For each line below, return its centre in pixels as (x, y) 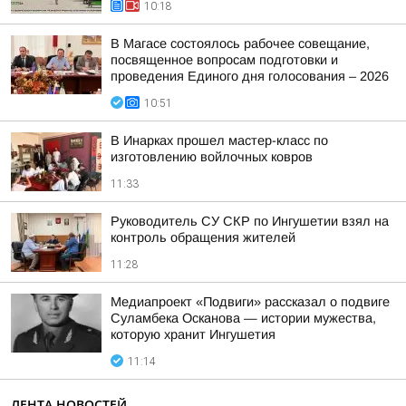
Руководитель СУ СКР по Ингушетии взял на (250, 221)
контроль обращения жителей (203, 237)
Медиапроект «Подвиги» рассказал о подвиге (250, 302)
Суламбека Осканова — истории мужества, (243, 318)
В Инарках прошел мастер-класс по (219, 140)
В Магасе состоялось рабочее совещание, (240, 43)
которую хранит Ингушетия (193, 334)
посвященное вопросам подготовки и (224, 60)
